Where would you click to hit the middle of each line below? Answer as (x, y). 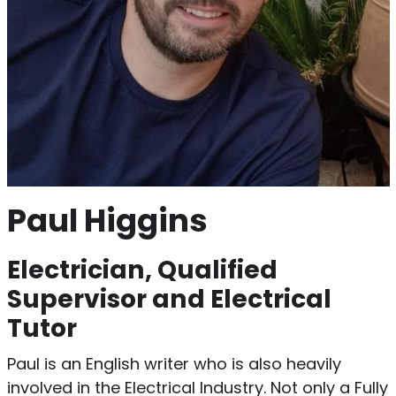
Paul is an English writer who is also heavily (174, 364)
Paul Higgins (107, 221)
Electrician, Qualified (142, 270)
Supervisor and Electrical (169, 299)
